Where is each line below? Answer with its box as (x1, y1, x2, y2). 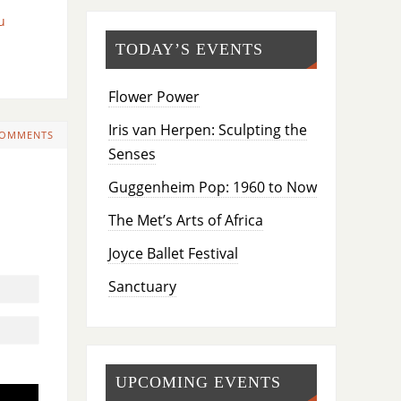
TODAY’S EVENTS (115, 39, 263, 58)
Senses (107, 143, 156, 164)
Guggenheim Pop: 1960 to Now (107, 176, 317, 197)
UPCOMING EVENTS (115, 373, 281, 392)
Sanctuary (107, 276, 176, 296)
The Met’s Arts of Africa (107, 209, 263, 230)
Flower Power (107, 86, 200, 107)
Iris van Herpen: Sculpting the (107, 119, 307, 140)
